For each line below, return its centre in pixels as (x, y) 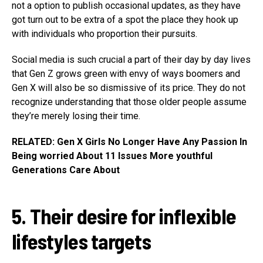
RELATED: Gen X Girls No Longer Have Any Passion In (129, 142)
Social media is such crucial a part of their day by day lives (131, 60)
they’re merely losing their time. (76, 116)
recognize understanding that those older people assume (129, 102)
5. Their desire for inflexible (124, 216)
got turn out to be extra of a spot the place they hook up (125, 20)
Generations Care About (66, 170)
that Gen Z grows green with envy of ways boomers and (126, 74)
